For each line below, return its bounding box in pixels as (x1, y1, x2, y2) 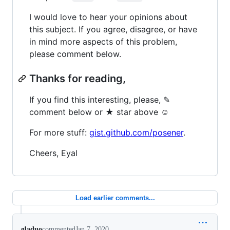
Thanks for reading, (29, 72, 126, 85)
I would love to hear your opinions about (29, 11, 187, 22)
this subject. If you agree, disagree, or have (29, 24, 197, 34)
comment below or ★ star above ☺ (29, 106, 169, 117)
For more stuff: (29, 127, 89, 138)
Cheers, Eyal (29, 147, 78, 158)
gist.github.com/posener (89, 127, 183, 138)
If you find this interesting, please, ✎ (29, 94, 170, 105)
